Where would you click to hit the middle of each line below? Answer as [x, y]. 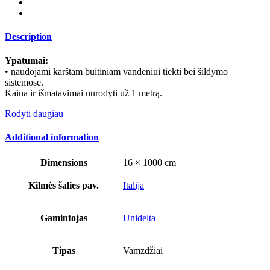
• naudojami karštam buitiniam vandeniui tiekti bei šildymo [116, 71]
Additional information [52, 137]
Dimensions [64, 163]
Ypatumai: [27, 60]
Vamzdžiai [143, 251]
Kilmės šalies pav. [64, 186]
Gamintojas [64, 218]
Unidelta [139, 218]
